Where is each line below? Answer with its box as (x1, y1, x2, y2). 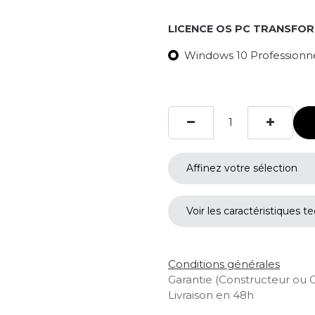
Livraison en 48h (168, 288, 254, 302)
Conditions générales (168, 257, 280, 271)
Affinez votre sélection (186, 162, 297, 175)
